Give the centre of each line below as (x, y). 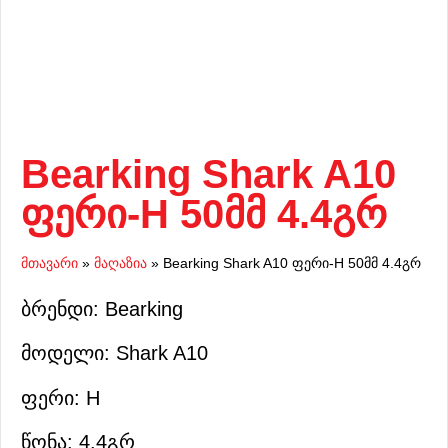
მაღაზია (120, 263)
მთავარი (49, 263)
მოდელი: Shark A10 (114, 353)
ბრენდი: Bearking (102, 308)
